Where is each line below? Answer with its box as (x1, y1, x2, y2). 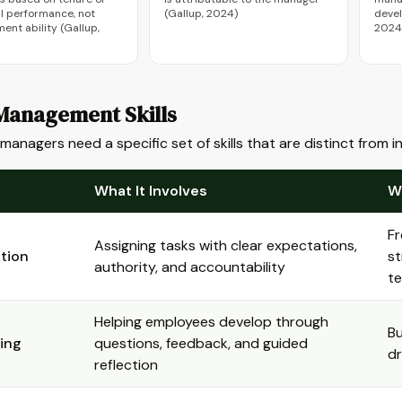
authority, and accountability (94, 258, 285, 276)
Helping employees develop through (94, 312, 328, 331)
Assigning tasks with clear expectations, (94, 236, 357, 255)
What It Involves (94, 181, 207, 200)
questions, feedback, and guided (94, 334, 308, 353)
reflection (94, 355, 158, 374)
